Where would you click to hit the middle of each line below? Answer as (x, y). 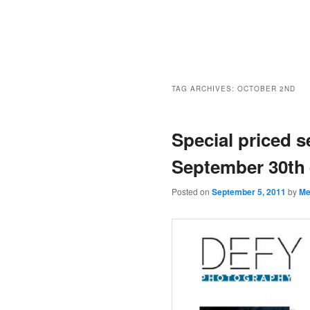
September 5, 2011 (249, 191)
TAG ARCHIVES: (204, 89)
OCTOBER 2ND (266, 89)
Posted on (192, 191)
